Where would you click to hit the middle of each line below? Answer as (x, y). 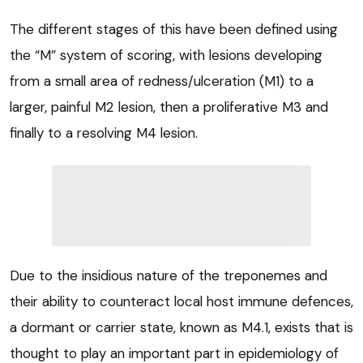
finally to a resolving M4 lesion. (104, 132)
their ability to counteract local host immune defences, (181, 301)
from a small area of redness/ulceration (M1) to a (162, 81)
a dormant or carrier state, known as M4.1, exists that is (181, 327)
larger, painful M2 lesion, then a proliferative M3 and (169, 107)
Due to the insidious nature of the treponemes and (169, 275)
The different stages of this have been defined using (174, 29)
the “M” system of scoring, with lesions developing (166, 55)
